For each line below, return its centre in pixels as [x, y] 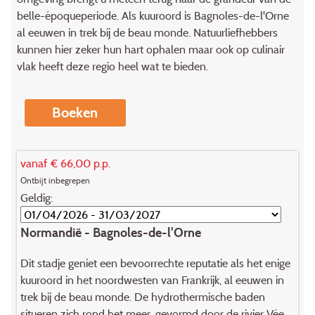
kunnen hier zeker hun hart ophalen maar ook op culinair [150, 50]
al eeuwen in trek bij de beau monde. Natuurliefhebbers [147, 33]
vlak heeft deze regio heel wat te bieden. [112, 66]
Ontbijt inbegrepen [55, 180]
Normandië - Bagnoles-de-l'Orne [110, 232]
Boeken [75, 112]
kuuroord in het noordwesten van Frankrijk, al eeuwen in [152, 280]
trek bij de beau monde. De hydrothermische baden [142, 297]
